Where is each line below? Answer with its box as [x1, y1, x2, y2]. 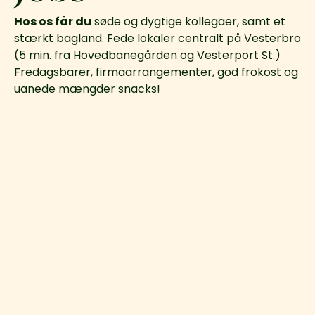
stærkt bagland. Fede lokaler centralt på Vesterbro [14, 30, 301, 46]
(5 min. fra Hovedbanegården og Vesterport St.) [14, 46, 281, 63]
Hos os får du [14, 13, 91, 30]
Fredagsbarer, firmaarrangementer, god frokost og [14, 63, 298, 80]
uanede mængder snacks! [14, 80, 160, 97]
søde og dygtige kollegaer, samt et [91, 13, 285, 30]
